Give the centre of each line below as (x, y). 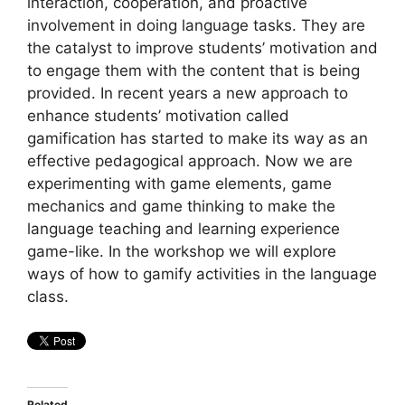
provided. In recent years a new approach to (188, 93)
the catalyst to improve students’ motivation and (202, 48)
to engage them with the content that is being (193, 71)
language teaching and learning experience (184, 229)
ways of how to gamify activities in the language (202, 274)
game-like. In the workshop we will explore (182, 251)
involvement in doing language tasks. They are (196, 25)
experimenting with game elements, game (179, 184)
